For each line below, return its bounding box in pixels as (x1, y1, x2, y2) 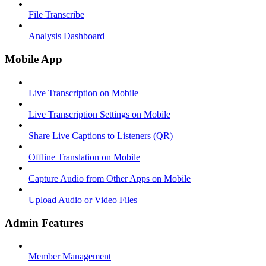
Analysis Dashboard (28, 31, 104, 42)
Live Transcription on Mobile (28, 87, 138, 98)
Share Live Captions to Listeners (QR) (28, 130, 173, 141)
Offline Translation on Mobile (28, 151, 140, 162)
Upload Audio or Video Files (28, 194, 137, 205)
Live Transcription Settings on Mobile (28, 109, 170, 119)
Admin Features (5, 216, 83, 229)
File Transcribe (28, 9, 84, 20)
